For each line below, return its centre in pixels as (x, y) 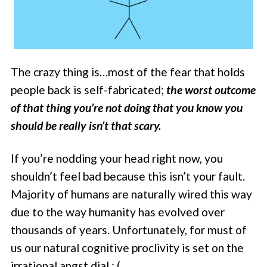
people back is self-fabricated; (89, 90)
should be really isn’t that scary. (86, 126)
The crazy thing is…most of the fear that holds (128, 72)
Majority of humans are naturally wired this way (132, 194)
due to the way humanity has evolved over (118, 212)
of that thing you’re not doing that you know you (127, 108)
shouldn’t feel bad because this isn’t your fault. (128, 176)
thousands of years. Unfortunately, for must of (129, 229)
